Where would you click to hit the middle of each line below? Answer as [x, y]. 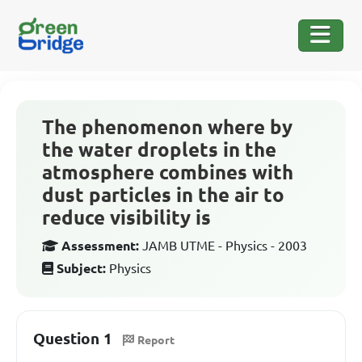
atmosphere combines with [168, 173]
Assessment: [100, 246]
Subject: [81, 268]
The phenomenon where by [167, 127]
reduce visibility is [126, 218]
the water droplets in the [159, 150]
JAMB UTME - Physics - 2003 [225, 246]
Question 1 [73, 339]
